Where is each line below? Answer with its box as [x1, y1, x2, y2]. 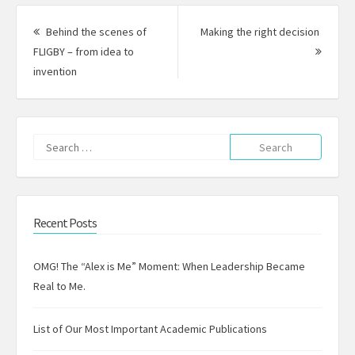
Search [228, 136, 262, 151]
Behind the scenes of [44, 25, 147, 40]
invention [33, 64, 77, 79]
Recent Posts [33, 215, 97, 231]
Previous [76, 63, 118, 78]
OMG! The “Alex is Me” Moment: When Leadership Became [33, 259, 305, 274]
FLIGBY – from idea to [33, 44, 134, 59]
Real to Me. [33, 279, 86, 294]
